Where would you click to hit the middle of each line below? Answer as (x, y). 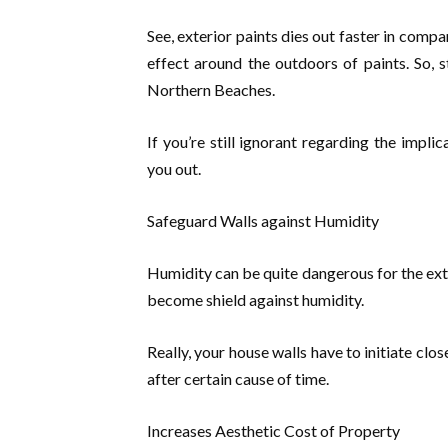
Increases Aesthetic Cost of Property (273, 430)
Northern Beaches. (211, 89)
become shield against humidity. (255, 299)
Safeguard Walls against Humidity (263, 220)
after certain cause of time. (238, 378)
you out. (174, 168)
